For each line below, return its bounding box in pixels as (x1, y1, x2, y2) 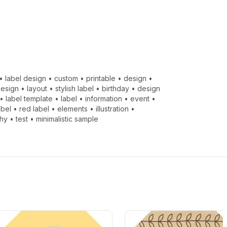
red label (19, 104, 50, 113)
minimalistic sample (36, 114, 99, 123)
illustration (96, 104, 129, 113)
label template (6, 94, 53, 103)
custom (54, 73, 79, 83)
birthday (102, 84, 130, 93)
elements (57, 104, 88, 113)
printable (86, 73, 116, 83)
